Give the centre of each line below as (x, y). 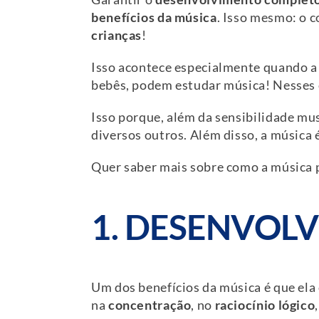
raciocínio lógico (265, 305)
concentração (150, 305)
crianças (117, 36)
